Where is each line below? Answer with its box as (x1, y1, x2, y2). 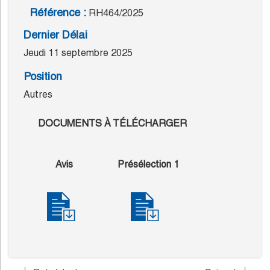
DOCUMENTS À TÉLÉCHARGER (38, 118, 187, 130)
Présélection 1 (117, 159, 179, 171)
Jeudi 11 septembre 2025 (24, 47, 133, 59)
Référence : (30, 6, 86, 19)
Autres (24, 89, 52, 101)
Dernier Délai (24, 28, 87, 42)
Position (24, 70, 62, 83)
